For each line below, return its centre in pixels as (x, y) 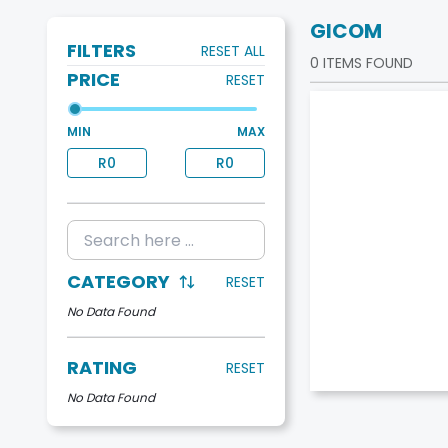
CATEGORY (118, 281)
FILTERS (101, 50)
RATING (102, 367)
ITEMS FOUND (365, 63)
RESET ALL (232, 51)
